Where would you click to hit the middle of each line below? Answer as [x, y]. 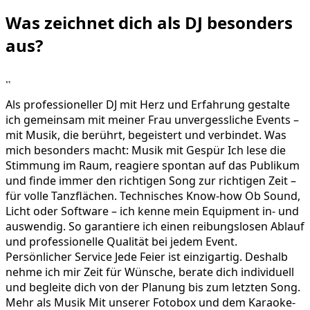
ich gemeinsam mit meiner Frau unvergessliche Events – [152, 120]
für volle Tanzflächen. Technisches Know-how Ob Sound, [153, 196]
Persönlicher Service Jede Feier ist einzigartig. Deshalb [147, 257]
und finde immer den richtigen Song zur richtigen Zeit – [151, 181]
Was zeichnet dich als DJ [106, 23]
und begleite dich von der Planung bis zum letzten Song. [153, 288]
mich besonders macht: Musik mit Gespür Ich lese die [146, 151]
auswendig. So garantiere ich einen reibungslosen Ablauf [155, 227]
